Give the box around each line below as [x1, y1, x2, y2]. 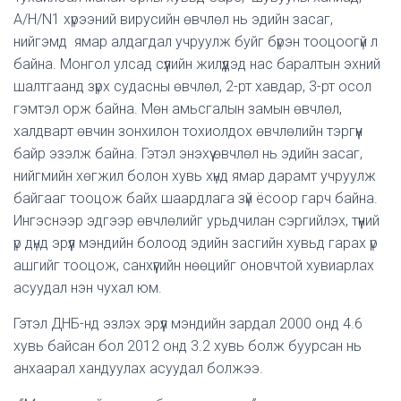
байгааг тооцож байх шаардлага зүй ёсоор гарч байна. [13, 190, 378, 207]
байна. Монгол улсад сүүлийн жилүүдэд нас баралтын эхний [13, 55, 380, 73]
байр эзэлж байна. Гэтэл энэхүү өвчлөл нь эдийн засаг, [13, 145, 363, 162]
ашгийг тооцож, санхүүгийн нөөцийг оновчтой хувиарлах [13, 257, 374, 274]
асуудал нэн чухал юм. [13, 279, 162, 296]
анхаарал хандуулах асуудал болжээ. [13, 360, 263, 377]
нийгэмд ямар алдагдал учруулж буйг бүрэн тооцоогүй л [13, 33, 378, 50]
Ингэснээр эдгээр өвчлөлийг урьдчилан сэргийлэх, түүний [13, 212, 383, 229]
